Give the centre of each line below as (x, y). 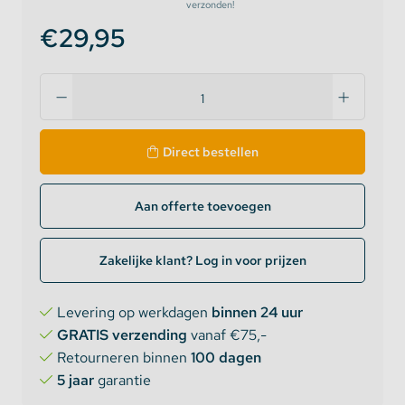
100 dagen (226, 358)
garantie (122, 380)
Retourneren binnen (124, 358)
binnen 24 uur (257, 312)
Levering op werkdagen (134, 312)
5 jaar (75, 380)
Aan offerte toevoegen (202, 206)
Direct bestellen (210, 152)
